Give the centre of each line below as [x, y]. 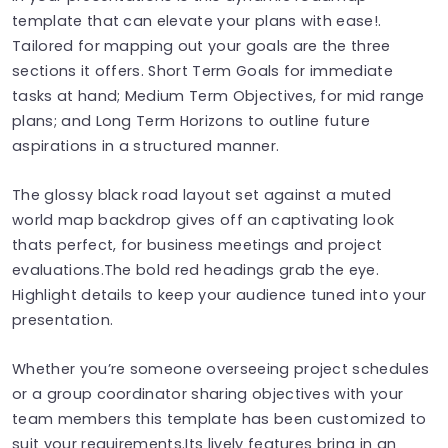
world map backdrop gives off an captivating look [203, 219]
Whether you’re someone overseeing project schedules [221, 368]
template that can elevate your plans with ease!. [197, 20]
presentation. [63, 319]
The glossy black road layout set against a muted [202, 194]
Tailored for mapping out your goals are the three [201, 45]
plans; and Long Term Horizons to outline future [191, 120]
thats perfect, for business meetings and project [197, 244]
